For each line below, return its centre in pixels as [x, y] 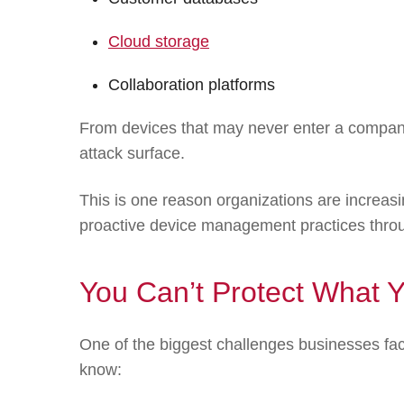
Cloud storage [159, 41]
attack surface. [132, 153]
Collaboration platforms [192, 84]
